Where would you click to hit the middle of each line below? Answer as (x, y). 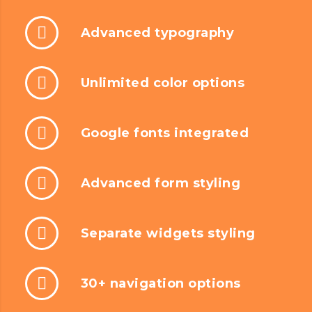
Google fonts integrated (165, 133)
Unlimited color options (163, 83)
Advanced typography (157, 32)
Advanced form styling (161, 183)
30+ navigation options (161, 283)
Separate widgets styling (168, 233)
